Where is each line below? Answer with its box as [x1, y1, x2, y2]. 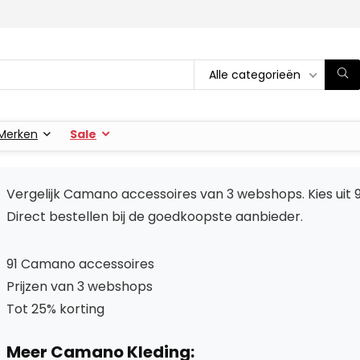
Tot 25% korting [6, 299, 104, 318]
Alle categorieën [209, 66, 301, 83]
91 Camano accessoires [6, 254, 154, 273]
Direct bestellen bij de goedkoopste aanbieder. [6, 207, 303, 226]
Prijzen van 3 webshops [6, 276, 153, 296]
